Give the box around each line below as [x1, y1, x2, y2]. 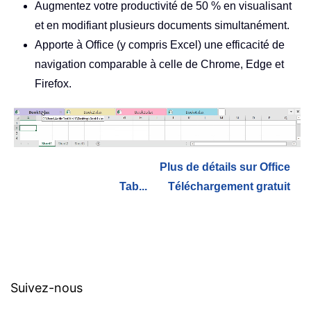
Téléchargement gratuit [168, 180, 290, 192]
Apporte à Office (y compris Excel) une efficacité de [35, 38, 285, 51]
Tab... [119, 180, 147, 192]
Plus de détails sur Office [160, 160, 290, 173]
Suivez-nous [10, 280, 83, 295]
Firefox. [35, 77, 72, 90]
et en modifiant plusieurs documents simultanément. [35, 19, 289, 31]
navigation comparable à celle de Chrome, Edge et [35, 58, 284, 70]
